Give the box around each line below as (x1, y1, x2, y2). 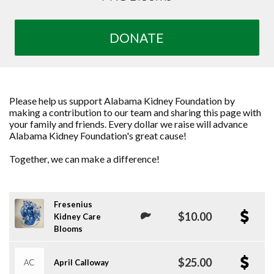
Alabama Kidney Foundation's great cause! (9, 129, 187, 141)
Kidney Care (54, 211, 102, 221)
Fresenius (54, 199, 93, 209)
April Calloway (54, 257, 109, 267)
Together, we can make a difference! (9, 152, 160, 165)
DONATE (109, 29, 165, 45)
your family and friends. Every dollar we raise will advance (9, 117, 248, 130)
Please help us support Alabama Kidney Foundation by (9, 94, 235, 106)
